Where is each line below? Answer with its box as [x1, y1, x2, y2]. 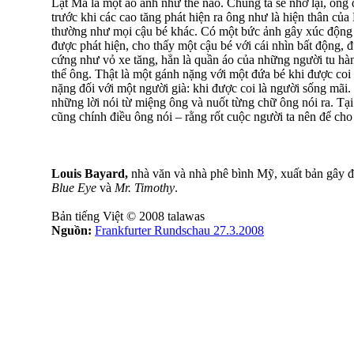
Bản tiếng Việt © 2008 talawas [51, 209, 205, 223]
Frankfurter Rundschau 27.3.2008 [95, 224, 264, 237]
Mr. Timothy [115, 181, 175, 194]
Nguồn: [51, 224, 95, 237]
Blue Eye [51, 181, 96, 194]
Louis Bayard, [51, 167, 131, 180]
